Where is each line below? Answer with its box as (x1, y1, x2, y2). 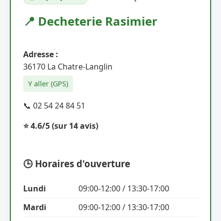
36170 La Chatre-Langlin (23, 61, 112, 72)
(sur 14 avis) (52, 120, 98, 131)
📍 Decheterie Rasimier (23, 12, 157, 29)
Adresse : (23, 48, 58, 60)
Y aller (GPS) (28, 78, 68, 88)
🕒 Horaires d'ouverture (23, 157, 130, 170)
